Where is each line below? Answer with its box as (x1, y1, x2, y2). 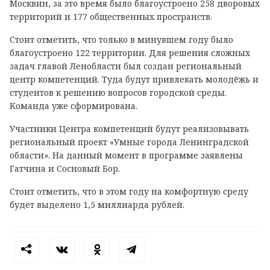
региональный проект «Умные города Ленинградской (10, 136, 249, 148)
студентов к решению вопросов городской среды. (10, 87, 227, 98)
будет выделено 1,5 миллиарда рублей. (10, 199, 184, 210)
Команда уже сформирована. (10, 100, 137, 111)
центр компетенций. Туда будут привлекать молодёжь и (10, 74, 259, 85)
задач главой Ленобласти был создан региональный (10, 60, 242, 72)
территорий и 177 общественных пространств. (10, 11, 212, 22)
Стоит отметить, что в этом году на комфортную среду (10, 186, 248, 197)
